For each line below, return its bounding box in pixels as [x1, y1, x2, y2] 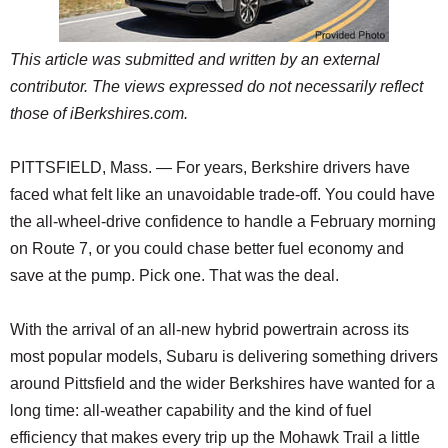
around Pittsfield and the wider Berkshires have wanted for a [10, 375, 435, 393]
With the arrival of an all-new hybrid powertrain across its [10, 321, 409, 339]
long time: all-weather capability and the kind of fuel [10, 402, 372, 420]
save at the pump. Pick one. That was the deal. [10, 267, 339, 285]
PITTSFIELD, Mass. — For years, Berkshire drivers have [10, 159, 410, 177]
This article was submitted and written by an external [10, 51, 380, 69]
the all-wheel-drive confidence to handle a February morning [10, 213, 436, 231]
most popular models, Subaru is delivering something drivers [10, 348, 438, 366]
